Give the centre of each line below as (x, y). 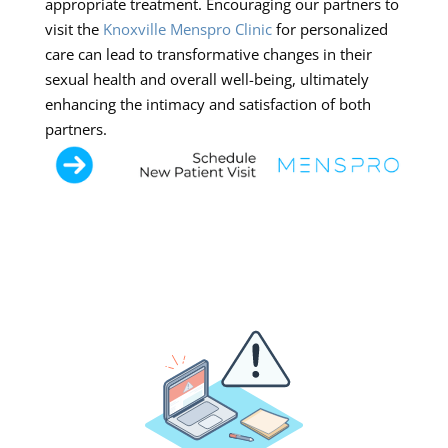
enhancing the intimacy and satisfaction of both (207, 103)
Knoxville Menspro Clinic (187, 28)
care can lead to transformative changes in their (208, 53)
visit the (73, 28)
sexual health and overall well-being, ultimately (206, 78)
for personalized (329, 28)
